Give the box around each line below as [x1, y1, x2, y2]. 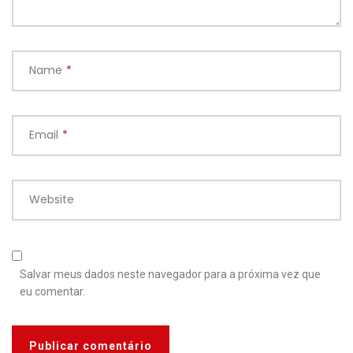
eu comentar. [20, 285, 85, 299]
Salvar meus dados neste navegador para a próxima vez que [20, 268, 321, 281]
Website [29, 191, 74, 208]
